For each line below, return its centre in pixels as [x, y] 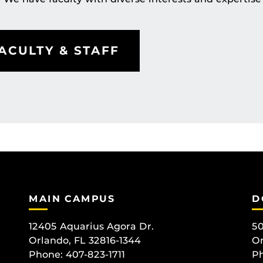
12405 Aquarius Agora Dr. [91, 226]
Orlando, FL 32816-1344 [85, 240]
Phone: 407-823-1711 [77, 254]
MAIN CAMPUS [72, 199]
